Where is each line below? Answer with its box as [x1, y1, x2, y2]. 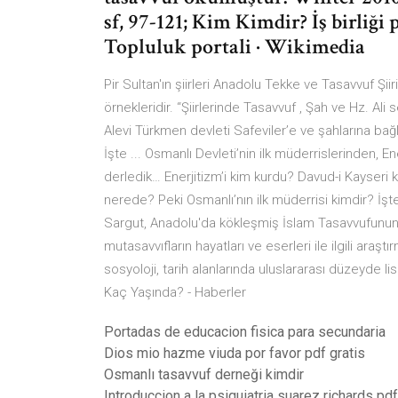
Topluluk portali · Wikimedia [104, 33, 370, 60]
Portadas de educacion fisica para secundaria [104, 323, 386, 340]
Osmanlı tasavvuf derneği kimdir [104, 366, 304, 383]
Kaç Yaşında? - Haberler [104, 284, 246, 300]
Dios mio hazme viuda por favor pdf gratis [104, 345, 365, 362]
